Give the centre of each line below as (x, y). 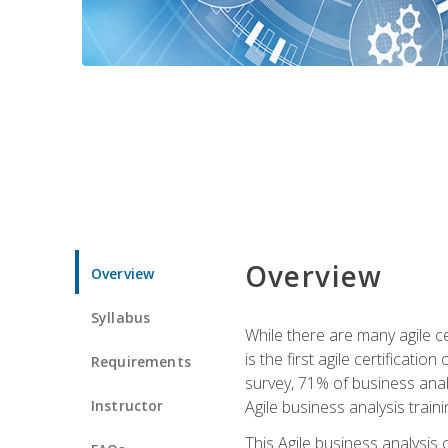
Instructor (127, 405)
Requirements (141, 361)
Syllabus (121, 317)
